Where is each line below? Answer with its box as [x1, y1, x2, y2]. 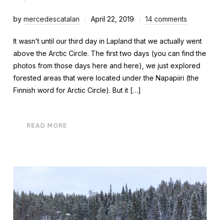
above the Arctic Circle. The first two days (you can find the [13, 49, 206, 58]
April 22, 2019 [90, 15, 134, 24]
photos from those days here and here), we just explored [13, 61, 200, 70]
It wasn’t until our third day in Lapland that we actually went [13, 37, 202, 46]
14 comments [145, 15, 187, 24]
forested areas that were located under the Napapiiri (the [13, 74, 199, 82]
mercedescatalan [23, 15, 80, 24]
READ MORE [26, 122, 67, 130]
